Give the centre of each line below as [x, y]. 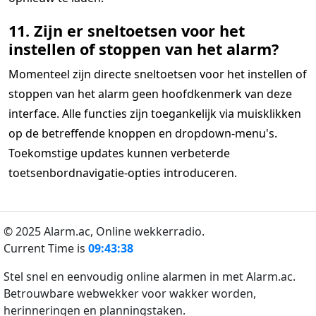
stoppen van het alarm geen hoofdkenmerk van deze [150, 94]
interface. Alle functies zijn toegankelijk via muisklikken [155, 114]
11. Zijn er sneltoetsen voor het [127, 31]
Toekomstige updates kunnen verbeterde [119, 153]
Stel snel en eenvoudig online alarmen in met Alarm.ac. [150, 276]
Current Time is [46, 248]
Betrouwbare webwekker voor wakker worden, [130, 293]
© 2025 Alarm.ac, [50, 231]
